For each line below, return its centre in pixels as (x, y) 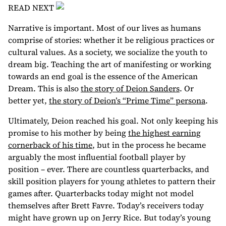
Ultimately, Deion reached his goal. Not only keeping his (113, 121)
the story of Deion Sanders (130, 88)
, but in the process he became (149, 145)
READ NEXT (32, 8)
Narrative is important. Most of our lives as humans (104, 28)
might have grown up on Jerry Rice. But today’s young (109, 217)
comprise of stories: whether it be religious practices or (111, 40)
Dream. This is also (44, 88)
